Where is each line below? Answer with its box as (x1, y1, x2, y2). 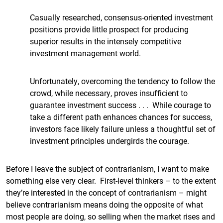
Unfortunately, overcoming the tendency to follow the (30, 76, 215, 86)
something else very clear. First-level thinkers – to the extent (6, 175, 216, 186)
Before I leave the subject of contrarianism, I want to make (6, 163, 209, 174)
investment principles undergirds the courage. (30, 135, 189, 146)
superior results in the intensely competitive (30, 36, 181, 46)
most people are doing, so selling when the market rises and (6, 211, 215, 222)
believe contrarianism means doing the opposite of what (6, 199, 203, 210)
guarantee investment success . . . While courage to (30, 100, 211, 110)
